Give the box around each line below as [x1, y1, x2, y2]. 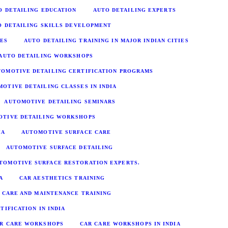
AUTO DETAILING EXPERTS [93, 7, 176, 13]
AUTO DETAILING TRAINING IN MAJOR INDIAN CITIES [24, 37, 189, 43]
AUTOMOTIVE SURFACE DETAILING [6, 144, 113, 150]
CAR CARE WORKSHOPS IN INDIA [79, 220, 181, 226]
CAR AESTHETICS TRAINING [19, 175, 105, 181]
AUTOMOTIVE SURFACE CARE [21, 129, 111, 135]
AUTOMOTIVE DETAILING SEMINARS [4, 98, 116, 104]
